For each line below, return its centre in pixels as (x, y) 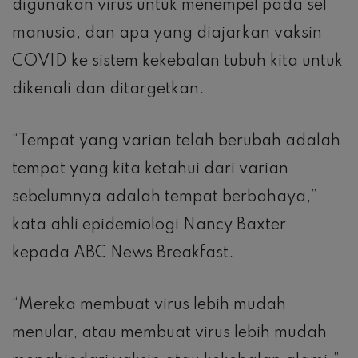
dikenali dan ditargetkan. (108, 90)
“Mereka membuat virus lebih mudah (149, 306)
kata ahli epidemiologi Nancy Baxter (149, 226)
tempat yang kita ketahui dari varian (150, 170)
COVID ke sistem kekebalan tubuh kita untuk (177, 62)
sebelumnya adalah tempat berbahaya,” (165, 198)
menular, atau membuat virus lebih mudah (169, 334)
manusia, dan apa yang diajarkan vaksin (167, 34)
